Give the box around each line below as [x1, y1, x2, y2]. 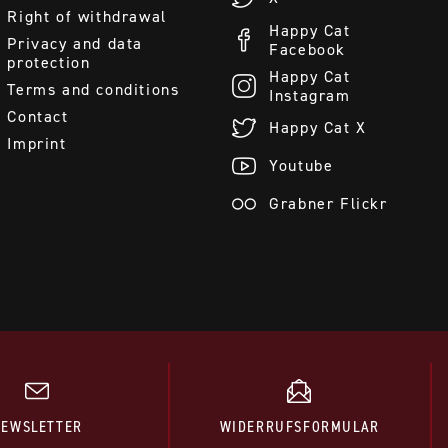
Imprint [7, 132, 67, 154]
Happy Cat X [269, 117, 367, 139]
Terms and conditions [7, 78, 180, 100]
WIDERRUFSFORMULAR [219, 415, 380, 437]
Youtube [269, 155, 334, 177]
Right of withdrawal [7, 5, 167, 27]
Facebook [269, 38, 347, 60]
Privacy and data [7, 32, 144, 54]
